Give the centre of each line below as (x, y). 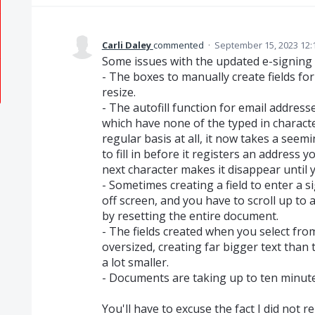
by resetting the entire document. (190, 216)
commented (179, 45)
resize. (118, 92)
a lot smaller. (135, 262)
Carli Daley (126, 45)
